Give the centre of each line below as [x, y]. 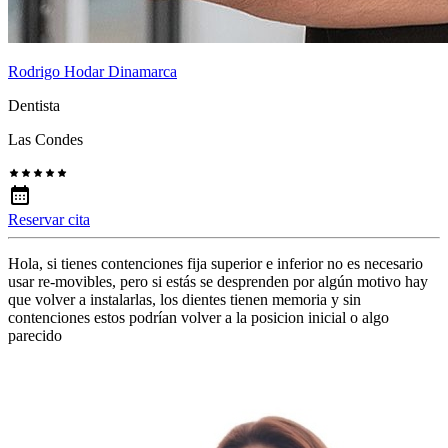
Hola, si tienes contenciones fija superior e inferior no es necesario [215, 263]
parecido [35, 335]
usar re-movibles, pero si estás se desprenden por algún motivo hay [218, 281]
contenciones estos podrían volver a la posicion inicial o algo [198, 317]
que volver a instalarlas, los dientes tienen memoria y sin [184, 299]
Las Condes [45, 139]
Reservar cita [49, 219]
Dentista [34, 105]
